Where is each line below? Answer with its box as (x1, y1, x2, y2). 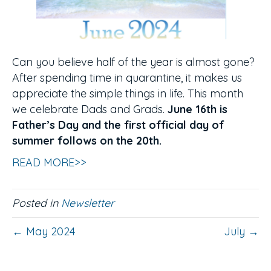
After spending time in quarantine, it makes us (12, 71, 242, 85)
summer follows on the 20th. (12, 134, 162, 148)
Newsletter (61, 196, 114, 211)
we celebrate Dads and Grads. (12, 102, 168, 117)
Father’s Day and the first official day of (12, 118, 224, 132)
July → (224, 224, 259, 239)
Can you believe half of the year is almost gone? (12, 55, 255, 70)
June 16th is (168, 102, 227, 117)
